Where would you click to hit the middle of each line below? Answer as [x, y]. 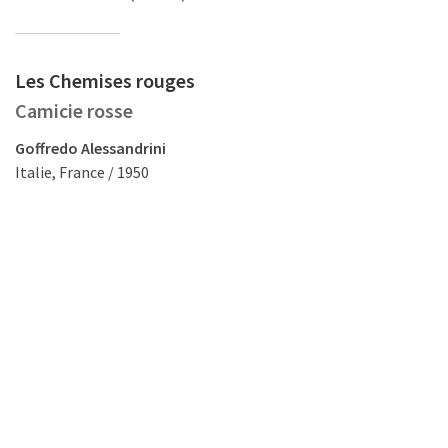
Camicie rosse [74, 110]
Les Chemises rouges [105, 80]
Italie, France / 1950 [82, 172]
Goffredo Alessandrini [90, 148]
